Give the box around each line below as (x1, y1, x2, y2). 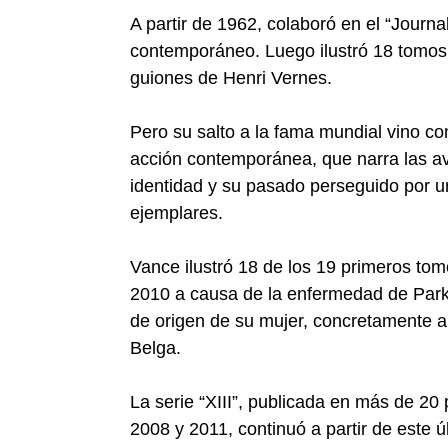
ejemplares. (130, 203, 223, 223)
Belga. (130, 338, 181, 358)
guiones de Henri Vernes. (130, 68, 332, 88)
